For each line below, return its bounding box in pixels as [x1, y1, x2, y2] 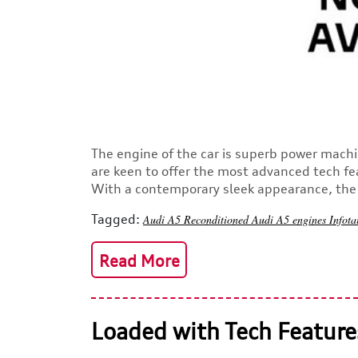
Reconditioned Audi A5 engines [184, 211, 329, 227]
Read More [98, 250, 180, 271]
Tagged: [91, 210, 140, 227]
